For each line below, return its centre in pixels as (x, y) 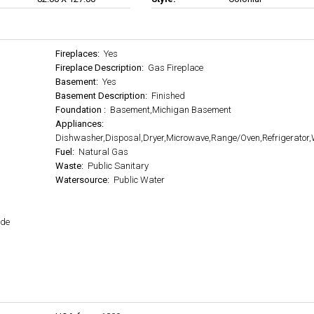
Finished (168, 96)
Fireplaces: (79, 54)
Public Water (138, 180)
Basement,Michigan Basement (170, 110)
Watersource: (84, 180)
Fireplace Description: (101, 68)
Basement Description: (103, 96)
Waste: (71, 166)
